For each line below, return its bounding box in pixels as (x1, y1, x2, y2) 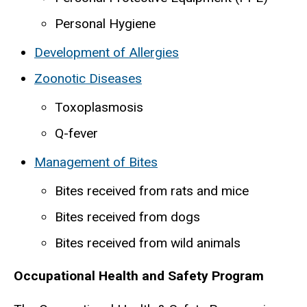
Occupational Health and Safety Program (14, 267, 264, 284)
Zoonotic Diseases (34, 71, 142, 87)
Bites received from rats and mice (55, 183, 249, 199)
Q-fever (55, 125, 98, 142)
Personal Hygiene (55, 16, 156, 32)
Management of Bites (34, 154, 158, 171)
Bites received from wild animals (55, 235, 241, 251)
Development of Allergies (34, 45, 179, 61)
